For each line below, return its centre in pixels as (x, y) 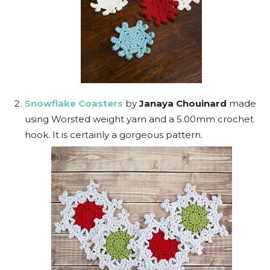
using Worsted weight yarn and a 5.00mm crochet (139, 119)
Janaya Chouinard (183, 103)
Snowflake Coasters (74, 103)
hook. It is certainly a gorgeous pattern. (114, 135)
